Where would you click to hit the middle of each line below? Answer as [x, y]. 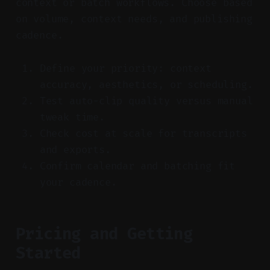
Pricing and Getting [104, 234]
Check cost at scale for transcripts [143, 133]
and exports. [75, 149]
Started [48, 253]
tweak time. [72, 117]
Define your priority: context [125, 68]
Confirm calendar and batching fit [137, 166]
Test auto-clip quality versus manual [146, 101]
